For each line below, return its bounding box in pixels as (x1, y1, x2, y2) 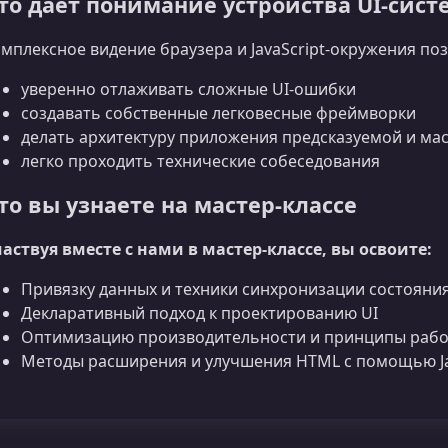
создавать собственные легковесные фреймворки (21, 101, 416, 124)
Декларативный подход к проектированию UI (21, 302, 378, 325)
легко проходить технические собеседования (21, 149, 380, 172)
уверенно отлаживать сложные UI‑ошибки (21, 77, 356, 100)
